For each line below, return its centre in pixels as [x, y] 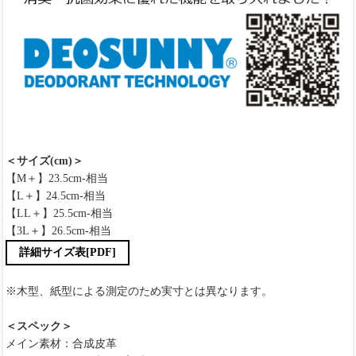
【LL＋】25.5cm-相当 [59, 214]
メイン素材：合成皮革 [61, 344]
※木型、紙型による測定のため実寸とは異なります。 [139, 292]
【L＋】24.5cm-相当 [56, 196]
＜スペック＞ [39, 327]
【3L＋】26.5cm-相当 [58, 231]
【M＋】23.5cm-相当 [57, 179]
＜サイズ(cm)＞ [44, 161]
